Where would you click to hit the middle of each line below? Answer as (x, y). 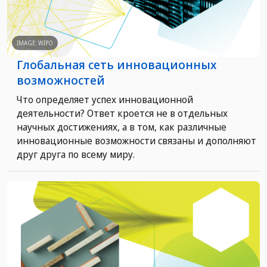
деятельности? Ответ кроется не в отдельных (122, 113)
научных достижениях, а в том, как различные (122, 127)
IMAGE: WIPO (35, 43)
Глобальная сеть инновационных (117, 64)
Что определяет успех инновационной (105, 99)
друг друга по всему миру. (76, 154)
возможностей (61, 80)
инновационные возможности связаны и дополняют (136, 140)
